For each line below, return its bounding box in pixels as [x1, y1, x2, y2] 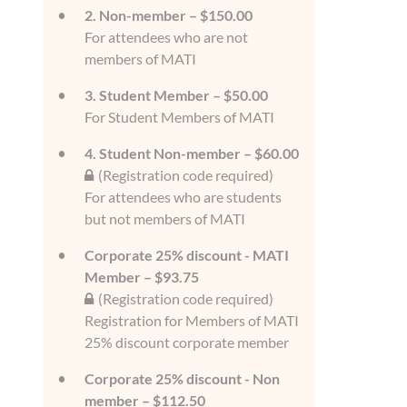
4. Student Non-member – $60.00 [84, 144, 299, 162]
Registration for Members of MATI [84, 312, 299, 329]
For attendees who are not [84, 28, 248, 45]
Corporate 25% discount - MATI [84, 246, 289, 263]
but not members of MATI [84, 210, 245, 227]
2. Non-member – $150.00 [84, 6, 253, 24]
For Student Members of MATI [84, 108, 274, 125]
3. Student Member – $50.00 [84, 86, 268, 104]
